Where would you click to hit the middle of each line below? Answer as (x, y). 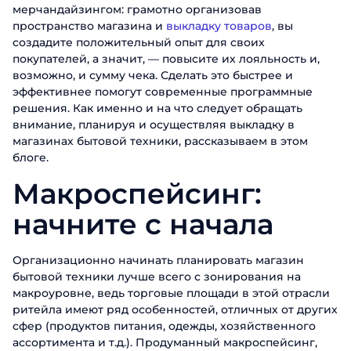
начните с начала (143, 224)
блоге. (31, 157)
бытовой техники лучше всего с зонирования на (157, 277)
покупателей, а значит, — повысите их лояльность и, (166, 59)
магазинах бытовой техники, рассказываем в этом (160, 141)
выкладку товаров (219, 26)
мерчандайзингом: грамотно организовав (137, 9)
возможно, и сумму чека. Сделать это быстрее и (153, 75)
